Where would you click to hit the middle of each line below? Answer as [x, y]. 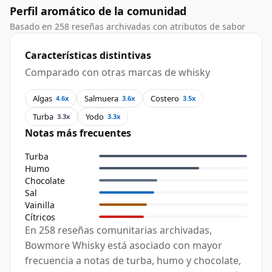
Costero [165, 98]
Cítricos [40, 217]
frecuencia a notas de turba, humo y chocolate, [133, 261]
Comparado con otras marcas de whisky [117, 73]
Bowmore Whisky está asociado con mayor [124, 246]
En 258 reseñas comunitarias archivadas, [118, 230]
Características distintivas [88, 56]
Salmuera [101, 98]
